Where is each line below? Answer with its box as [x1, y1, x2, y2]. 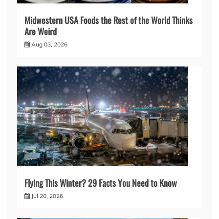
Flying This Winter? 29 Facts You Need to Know [24, 176, 177, 190]
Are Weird [24, 24, 57, 38]
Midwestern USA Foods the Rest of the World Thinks [24, 13, 193, 26]
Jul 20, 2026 [31, 192, 63, 200]
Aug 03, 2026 [31, 40, 67, 48]
